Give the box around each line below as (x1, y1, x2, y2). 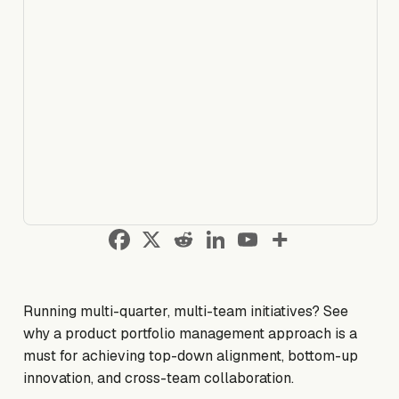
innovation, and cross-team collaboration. (23, 369, 295, 388)
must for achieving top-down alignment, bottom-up (23, 346, 359, 366)
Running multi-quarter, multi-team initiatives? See (23, 302, 349, 322)
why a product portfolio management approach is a (23, 324, 358, 344)
